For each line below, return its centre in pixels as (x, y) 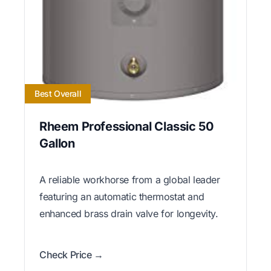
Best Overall (58, 94)
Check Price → (71, 255)
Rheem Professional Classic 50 (126, 127)
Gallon (57, 144)
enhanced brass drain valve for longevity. (129, 214)
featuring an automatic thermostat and (122, 197)
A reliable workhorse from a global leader (130, 180)
